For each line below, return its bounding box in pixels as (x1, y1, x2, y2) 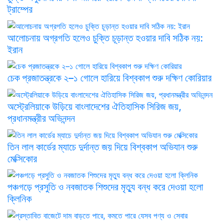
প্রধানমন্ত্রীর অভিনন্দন (7, 112, 75, 125)
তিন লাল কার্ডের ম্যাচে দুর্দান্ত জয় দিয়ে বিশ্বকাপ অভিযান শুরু (7, 141, 198, 153)
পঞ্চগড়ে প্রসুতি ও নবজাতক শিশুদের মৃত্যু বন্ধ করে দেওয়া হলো (7, 181, 203, 193)
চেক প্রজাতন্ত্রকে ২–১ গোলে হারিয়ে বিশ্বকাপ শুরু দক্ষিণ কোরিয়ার (7, 72, 212, 84)
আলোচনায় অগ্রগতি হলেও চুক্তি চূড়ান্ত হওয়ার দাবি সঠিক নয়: (7, 32, 203, 44)
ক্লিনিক (7, 193, 32, 205)
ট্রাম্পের (7, 3, 33, 16)
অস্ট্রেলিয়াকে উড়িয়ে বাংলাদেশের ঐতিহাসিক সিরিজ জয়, (7, 101, 182, 113)
